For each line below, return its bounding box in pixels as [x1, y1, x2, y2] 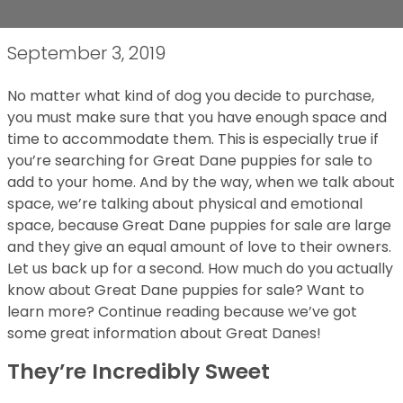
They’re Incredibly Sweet [7, 356, 270, 386]
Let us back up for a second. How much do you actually [7, 258, 393, 279]
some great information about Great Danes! [7, 323, 321, 344]
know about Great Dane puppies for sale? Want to [7, 280, 364, 300]
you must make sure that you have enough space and [7, 107, 387, 128]
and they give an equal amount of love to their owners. [7, 237, 391, 257]
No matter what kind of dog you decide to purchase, [7, 85, 374, 106]
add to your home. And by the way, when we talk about [7, 172, 395, 193]
